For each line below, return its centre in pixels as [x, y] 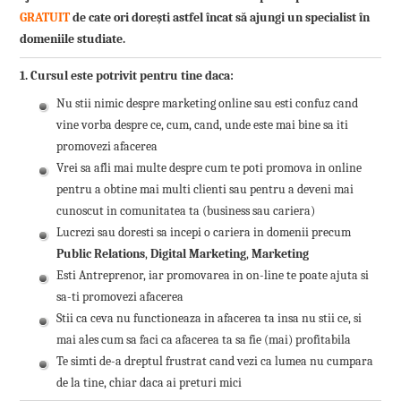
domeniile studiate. [72, 39]
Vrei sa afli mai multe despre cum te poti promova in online [209, 167]
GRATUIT [44, 18]
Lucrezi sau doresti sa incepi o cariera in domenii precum [204, 232]
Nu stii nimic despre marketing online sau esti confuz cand [208, 103]
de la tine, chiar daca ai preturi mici [149, 382]
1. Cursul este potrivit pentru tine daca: [126, 75]
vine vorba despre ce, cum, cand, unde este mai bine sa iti [203, 124]
